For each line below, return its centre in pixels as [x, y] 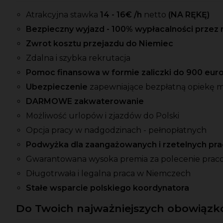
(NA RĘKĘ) [188, 15]
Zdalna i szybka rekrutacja [78, 58]
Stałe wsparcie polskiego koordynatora [108, 188]
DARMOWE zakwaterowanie [85, 102]
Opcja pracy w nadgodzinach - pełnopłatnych [116, 130]
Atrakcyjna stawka [63, 15]
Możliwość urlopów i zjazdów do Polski [103, 116]
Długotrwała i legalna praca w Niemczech [108, 174]
